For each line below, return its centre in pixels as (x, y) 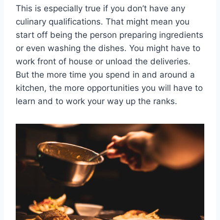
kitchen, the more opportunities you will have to (109, 88)
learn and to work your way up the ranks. (96, 101)
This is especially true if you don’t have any (100, 9)
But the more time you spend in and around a (105, 75)
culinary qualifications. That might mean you (103, 22)
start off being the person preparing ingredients (110, 35)
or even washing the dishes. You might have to (108, 48)
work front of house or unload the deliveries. (103, 62)
